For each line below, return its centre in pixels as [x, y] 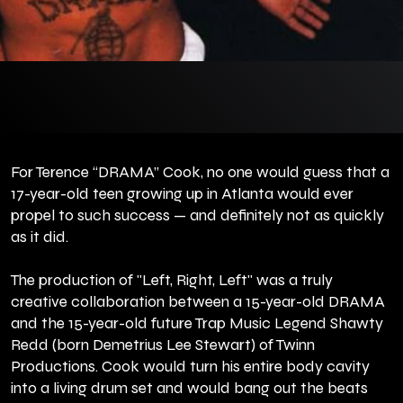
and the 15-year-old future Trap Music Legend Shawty [197, 324]
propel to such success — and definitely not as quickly [197, 216]
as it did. [40, 237]
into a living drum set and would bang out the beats [189, 389]
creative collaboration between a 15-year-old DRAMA [198, 302]
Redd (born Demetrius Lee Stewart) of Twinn [163, 345]
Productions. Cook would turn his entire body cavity [190, 367]
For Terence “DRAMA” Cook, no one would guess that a [200, 173]
